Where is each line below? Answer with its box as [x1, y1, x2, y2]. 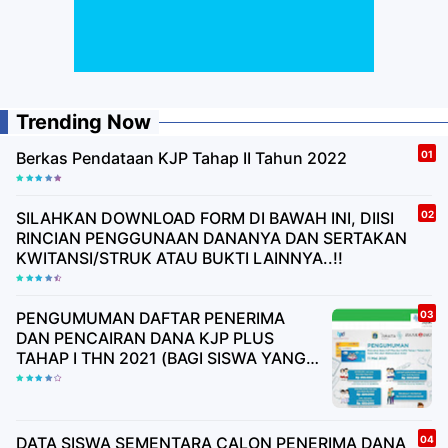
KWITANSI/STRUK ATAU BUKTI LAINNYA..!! [16, 247, 343, 268]
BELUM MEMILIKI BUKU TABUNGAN [16, 367, 287, 388]
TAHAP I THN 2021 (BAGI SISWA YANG [16, 347, 306, 368]
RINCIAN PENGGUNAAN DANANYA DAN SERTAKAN [16, 227, 407, 248]
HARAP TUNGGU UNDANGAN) [16, 387, 247, 408]
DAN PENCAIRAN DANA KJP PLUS [16, 327, 274, 348]
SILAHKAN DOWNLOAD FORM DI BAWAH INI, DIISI [16, 207, 394, 228]
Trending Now [16, 109, 151, 134]
